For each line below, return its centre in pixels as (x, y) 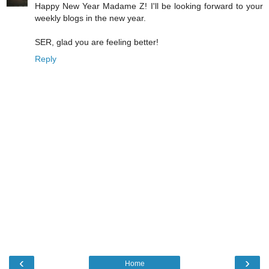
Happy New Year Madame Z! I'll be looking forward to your (149, 6)
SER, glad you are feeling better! (97, 42)
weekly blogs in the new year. (90, 18)
